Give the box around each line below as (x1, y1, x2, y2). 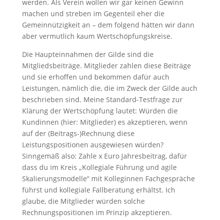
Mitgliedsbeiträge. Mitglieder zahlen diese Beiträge (22, 61, 191, 70)
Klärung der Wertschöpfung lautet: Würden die (22, 106, 178, 115)
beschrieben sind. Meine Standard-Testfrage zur (22, 95, 183, 104)
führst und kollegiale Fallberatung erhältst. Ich (22, 185, 175, 194)
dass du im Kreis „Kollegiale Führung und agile (22, 163, 177, 172)
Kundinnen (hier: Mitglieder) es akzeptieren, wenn (22, 117, 188, 127)
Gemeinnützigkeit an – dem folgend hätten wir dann (22, 20, 194, 29)
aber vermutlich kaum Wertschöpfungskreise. (22, 31, 172, 41)
